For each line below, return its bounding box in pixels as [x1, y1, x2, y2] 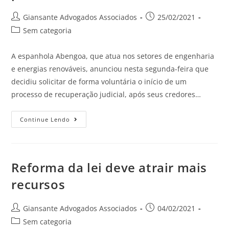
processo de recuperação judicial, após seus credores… [11, 89, 201, 99]
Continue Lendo [20, 116, 71, 123]
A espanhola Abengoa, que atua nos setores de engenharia [11, 51, 215, 61]
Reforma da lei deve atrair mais [11, 159, 208, 176]
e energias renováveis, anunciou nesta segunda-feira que [11, 64, 209, 74]
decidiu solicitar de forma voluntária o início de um [11, 77, 187, 86]
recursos [11, 176, 65, 193]
